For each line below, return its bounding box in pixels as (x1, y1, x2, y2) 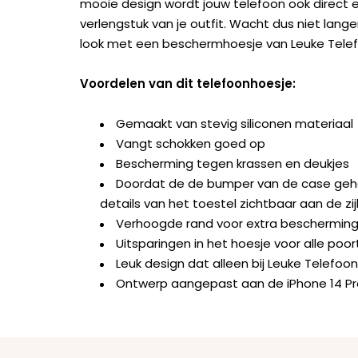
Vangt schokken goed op (116, 135, 265, 153)
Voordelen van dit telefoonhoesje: (80, 75, 296, 93)
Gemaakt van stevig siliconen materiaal (116, 115, 353, 133)
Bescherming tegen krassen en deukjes (116, 155, 349, 173)
